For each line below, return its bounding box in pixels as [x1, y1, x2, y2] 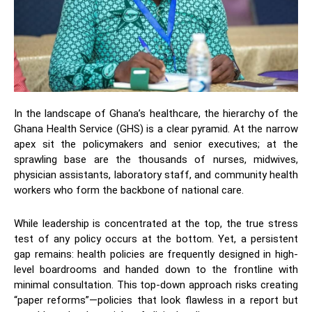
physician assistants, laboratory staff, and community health [14, 168, 298, 181]
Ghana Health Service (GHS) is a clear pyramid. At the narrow [14, 122, 298, 135]
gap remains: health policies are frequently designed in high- [14, 247, 298, 260]
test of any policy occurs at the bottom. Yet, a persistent [14, 232, 298, 245]
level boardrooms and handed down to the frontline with [14, 263, 298, 276]
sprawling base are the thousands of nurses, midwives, [14, 153, 298, 166]
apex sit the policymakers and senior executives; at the [14, 137, 298, 150]
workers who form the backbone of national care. [14, 183, 244, 196]
